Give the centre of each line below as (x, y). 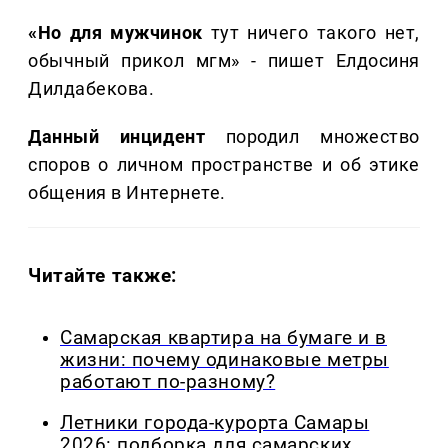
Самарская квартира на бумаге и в (223, 338)
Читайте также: (103, 276)
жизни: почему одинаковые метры (224, 360)
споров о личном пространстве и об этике (224, 165)
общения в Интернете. (127, 193)
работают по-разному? (168, 382)
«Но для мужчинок (119, 33)
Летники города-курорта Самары (215, 422)
